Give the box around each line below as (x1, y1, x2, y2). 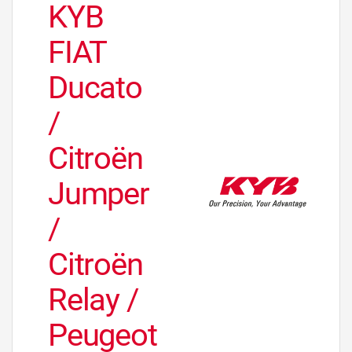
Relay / (48, 281, 138, 319)
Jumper (48, 175, 149, 213)
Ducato (48, 69, 142, 107)
